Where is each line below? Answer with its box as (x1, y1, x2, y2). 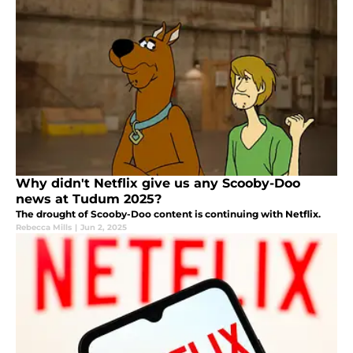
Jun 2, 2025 (80, 221, 127, 232)
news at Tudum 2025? (16, 191, 162, 206)
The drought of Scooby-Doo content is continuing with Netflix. (16, 207, 321, 220)
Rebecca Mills (16, 221, 72, 232)
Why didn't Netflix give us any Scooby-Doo (16, 175, 300, 191)
